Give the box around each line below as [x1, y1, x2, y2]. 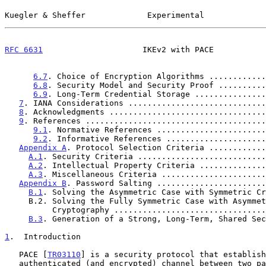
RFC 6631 [5, 45, 43, 54]
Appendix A [19, 142, 66, 152]
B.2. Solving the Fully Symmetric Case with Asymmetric [5, 196, 28, 205]
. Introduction [9, 232, 81, 241]
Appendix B [19, 178, 66, 188]
